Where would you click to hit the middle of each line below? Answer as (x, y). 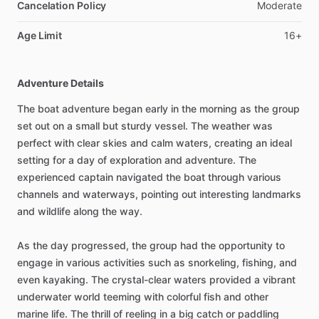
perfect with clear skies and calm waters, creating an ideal (155, 142)
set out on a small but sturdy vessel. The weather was (145, 125)
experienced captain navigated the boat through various (149, 177)
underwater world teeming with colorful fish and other (143, 296)
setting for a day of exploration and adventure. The (137, 159)
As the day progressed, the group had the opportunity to (151, 245)
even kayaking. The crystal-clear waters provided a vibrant (156, 279)
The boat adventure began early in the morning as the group (158, 108)
